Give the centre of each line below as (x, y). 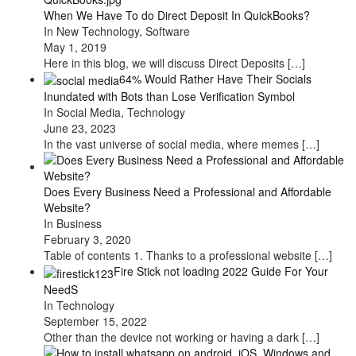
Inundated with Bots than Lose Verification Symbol (171, 97)
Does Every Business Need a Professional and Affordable (188, 192)
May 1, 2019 (75, 46)
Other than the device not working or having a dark (173, 337)
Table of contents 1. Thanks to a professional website (179, 255)
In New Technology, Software (117, 31)
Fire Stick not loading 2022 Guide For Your (221, 271)
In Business (73, 224)
